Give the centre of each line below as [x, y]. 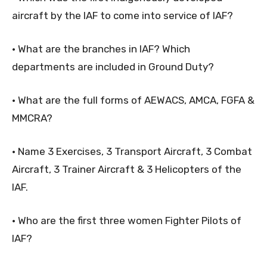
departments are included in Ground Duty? [113, 66]
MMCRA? [32, 118]
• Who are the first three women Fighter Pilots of [127, 220]
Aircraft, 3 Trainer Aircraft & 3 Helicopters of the [127, 169]
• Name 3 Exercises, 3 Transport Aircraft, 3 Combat [132, 151]
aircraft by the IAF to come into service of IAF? [122, 15]
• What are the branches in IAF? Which [101, 49]
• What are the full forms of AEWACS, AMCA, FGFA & [133, 100]
